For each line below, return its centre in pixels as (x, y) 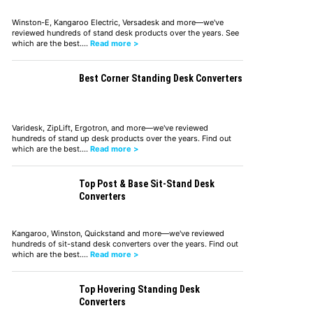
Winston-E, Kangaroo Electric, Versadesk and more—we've (117, 22)
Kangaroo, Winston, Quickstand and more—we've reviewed (118, 233)
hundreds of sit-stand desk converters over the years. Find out (125, 243)
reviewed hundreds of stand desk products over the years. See (125, 32)
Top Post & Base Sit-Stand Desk (146, 183)
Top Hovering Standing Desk (139, 289)
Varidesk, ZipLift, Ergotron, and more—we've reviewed (110, 128)
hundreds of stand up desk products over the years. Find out (121, 138)
